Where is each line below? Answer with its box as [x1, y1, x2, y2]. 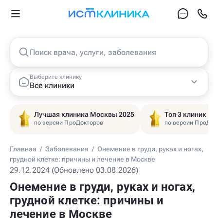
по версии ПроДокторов [34, 119, 104, 126]
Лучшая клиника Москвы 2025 [34, 110, 134, 118]
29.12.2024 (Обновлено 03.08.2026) [10, 165, 138, 175]
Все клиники [30, 80, 74, 90]
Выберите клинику [30, 73, 82, 80]
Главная [10, 145, 36, 153]
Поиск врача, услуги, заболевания [30, 48, 156, 57]
